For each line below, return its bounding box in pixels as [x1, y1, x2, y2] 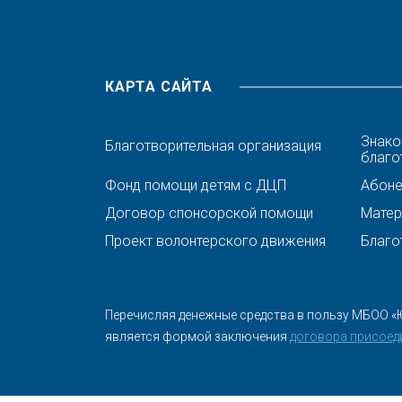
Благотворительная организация [105, 137, 321, 154]
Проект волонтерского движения [105, 232, 326, 249]
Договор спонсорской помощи [105, 205, 313, 222]
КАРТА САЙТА [105, 78, 213, 95]
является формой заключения [105, 329, 290, 344]
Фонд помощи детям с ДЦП [105, 177, 286, 194]
